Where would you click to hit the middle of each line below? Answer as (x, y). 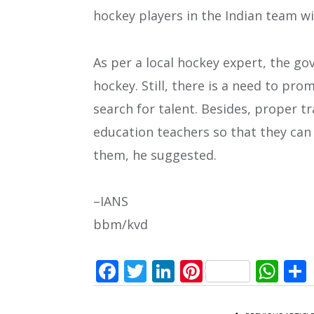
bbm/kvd (121, 225)
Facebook (168, 271)
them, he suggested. (155, 155)
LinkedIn (220, 271)
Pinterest (250, 271)
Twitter (184, 271)
